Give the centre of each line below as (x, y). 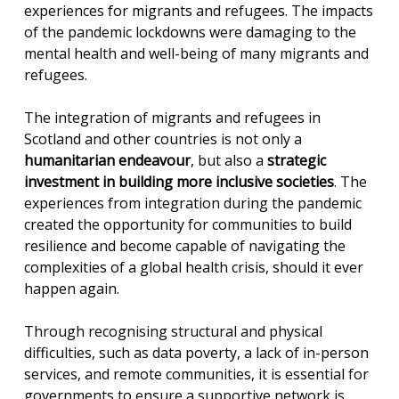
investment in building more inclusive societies (179, 182)
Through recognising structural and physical (173, 331)
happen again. (72, 289)
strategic (295, 160)
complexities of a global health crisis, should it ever (194, 267)
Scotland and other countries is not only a (163, 139)
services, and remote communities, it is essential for (196, 374)
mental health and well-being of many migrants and (196, 53)
